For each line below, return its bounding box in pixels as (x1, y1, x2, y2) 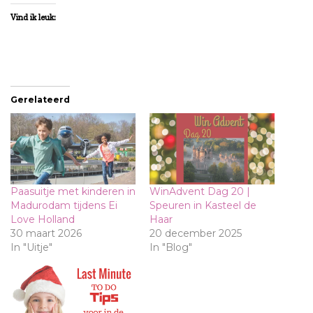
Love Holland (10, 212, 75, 226)
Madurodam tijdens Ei (10, 198, 117, 212)
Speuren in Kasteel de (150, 198, 256, 212)
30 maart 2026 (10, 226, 82, 240)
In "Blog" (150, 240, 192, 254)
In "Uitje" (10, 240, 52, 254)
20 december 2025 (150, 226, 242, 240)
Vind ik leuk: (10, 12, 56, 22)
